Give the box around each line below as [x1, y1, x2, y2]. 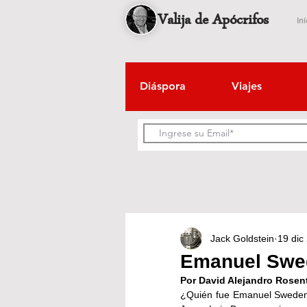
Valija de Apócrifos [158, 10, 269, 34]
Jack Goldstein [210, 232, 274, 244]
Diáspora [139, 79, 186, 93]
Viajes [231, 79, 262, 93]
